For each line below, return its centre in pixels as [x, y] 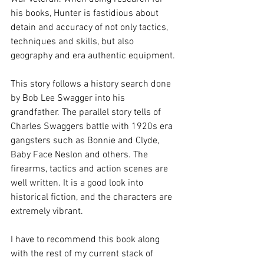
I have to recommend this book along [86, 240]
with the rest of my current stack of [83, 254]
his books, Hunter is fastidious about [86, 13]
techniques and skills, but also [73, 42]
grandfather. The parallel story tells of [87, 112]
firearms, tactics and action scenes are [90, 169]
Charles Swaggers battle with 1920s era [93, 126]
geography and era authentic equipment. [94, 56]
